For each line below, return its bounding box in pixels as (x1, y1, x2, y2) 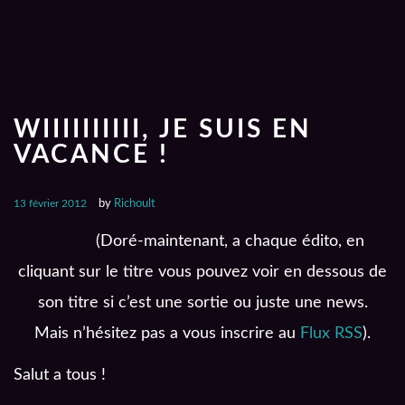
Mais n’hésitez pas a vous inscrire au (34, 325, 300, 342)
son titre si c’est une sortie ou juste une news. (37, 294, 368, 311)
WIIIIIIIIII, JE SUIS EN (14, 117, 312, 142)
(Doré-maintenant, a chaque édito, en (95, 232, 364, 250)
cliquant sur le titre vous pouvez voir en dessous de (18, 263, 387, 280)
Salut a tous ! (14, 366, 106, 383)
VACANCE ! (14, 142, 169, 167)
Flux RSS (300, 325, 363, 342)
